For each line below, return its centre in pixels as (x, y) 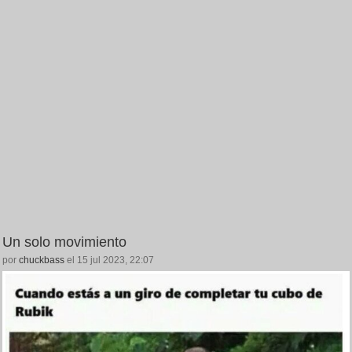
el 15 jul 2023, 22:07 (109, 260)
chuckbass (42, 260)
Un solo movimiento (64, 242)
